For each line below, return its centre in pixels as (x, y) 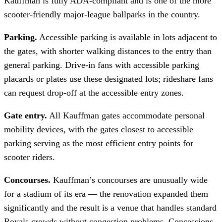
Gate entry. (26, 116)
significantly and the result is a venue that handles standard (110, 208)
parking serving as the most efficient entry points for (99, 143)
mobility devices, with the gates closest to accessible (99, 130)
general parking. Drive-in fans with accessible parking (102, 65)
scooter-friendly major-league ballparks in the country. (102, 15)
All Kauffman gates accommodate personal (126, 116)
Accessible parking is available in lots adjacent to (127, 37)
